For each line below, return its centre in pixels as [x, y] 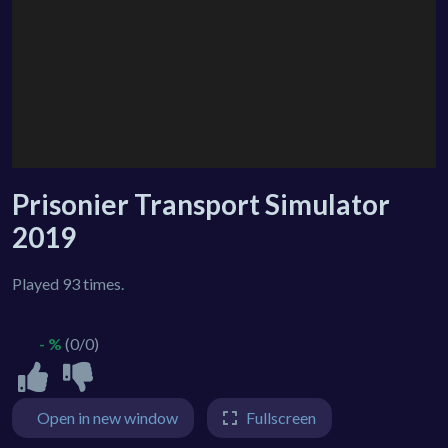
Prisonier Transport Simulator [201, 204]
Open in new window [107, 417]
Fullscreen [281, 417]
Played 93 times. [68, 283]
